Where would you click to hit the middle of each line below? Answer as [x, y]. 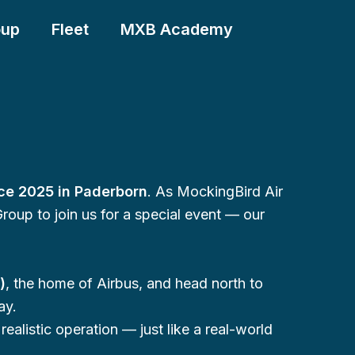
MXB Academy [177, 29]
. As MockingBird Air [215, 191]
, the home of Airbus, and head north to [134, 283]
